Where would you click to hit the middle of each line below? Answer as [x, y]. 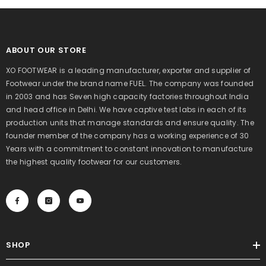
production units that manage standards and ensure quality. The [130, 123]
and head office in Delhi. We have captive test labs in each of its [126, 110]
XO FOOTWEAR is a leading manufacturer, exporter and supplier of [129, 70]
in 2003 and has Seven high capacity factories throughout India [127, 96]
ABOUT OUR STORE [46, 50]
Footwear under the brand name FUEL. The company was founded [130, 83]
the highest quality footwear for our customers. [94, 162]
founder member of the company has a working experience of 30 [128, 136]
